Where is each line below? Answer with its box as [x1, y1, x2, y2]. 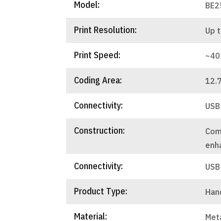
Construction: [74, 124, 125, 136]
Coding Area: [74, 74, 122, 86]
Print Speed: [74, 49, 121, 61]
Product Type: [74, 185, 128, 197]
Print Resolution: [74, 24, 137, 36]
